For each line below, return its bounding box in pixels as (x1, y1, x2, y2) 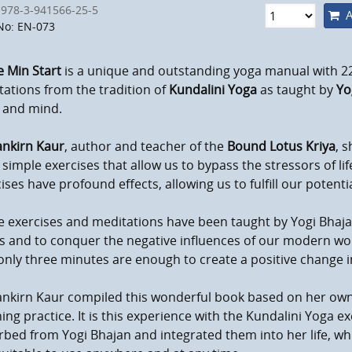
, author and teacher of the (64, 137, 227, 156)
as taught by (256, 81, 336, 99)
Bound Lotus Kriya (226, 137, 335, 156)
